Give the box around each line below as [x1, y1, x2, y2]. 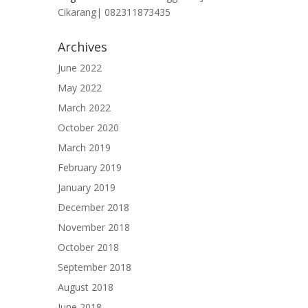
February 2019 [58, 161, 122, 175]
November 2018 [58, 221, 130, 234]
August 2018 [58, 280, 113, 294]
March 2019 [58, 141, 111, 155]
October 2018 [58, 241, 119, 254]
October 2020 [58, 121, 119, 135]
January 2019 [58, 181, 115, 195]
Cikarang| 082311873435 [58, 5, 170, 19]
